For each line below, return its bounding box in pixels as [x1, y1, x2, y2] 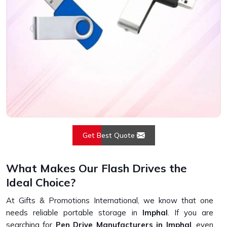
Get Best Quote [82, 131, 137, 140]
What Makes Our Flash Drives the [6, 161, 187, 175]
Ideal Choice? [6, 175, 75, 190]
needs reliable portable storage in [6, 208, 142, 217]
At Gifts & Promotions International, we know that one [6, 196, 213, 205]
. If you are [167, 208, 213, 217]
